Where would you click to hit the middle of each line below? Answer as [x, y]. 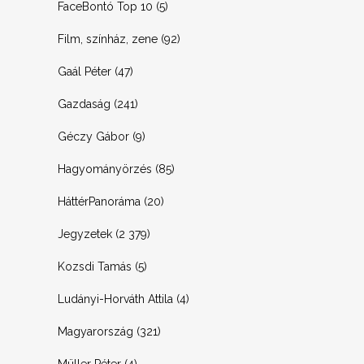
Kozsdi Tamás [95, 266]
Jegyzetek [85, 234]
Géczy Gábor [93, 136]
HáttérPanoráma [99, 201]
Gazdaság [84, 104]
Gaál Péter [84, 71]
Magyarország [95, 331]
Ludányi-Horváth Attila [115, 299]
